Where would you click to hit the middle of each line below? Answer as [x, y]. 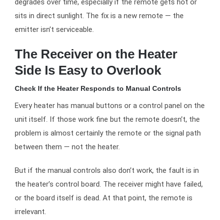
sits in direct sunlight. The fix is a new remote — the [99, 15]
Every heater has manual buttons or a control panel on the [110, 105]
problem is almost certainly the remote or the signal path [108, 133]
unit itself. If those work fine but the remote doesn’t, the [107, 119]
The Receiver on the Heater [96, 54]
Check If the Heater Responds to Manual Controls [98, 89]
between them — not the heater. [67, 147]
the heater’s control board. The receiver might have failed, [109, 184]
